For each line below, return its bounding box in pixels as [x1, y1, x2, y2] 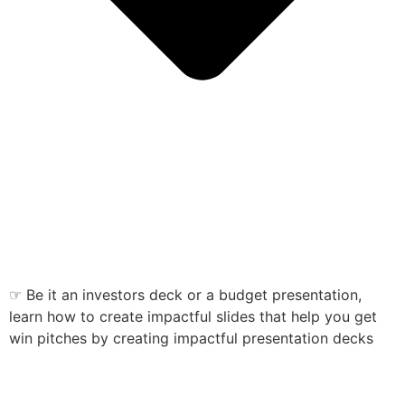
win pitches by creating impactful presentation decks [9, 328, 378, 347]
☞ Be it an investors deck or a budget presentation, [9, 285, 362, 304]
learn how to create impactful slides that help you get [9, 306, 377, 325]
